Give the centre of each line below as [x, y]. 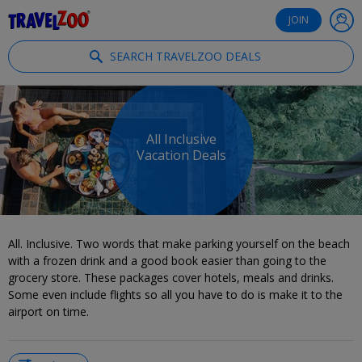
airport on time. [48, 311]
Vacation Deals [181, 156]
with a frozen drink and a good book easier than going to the [167, 261]
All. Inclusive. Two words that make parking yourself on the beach [179, 244]
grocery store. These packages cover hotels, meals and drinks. [171, 278]
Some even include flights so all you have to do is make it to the [175, 295]
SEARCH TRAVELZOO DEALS [185, 56]
